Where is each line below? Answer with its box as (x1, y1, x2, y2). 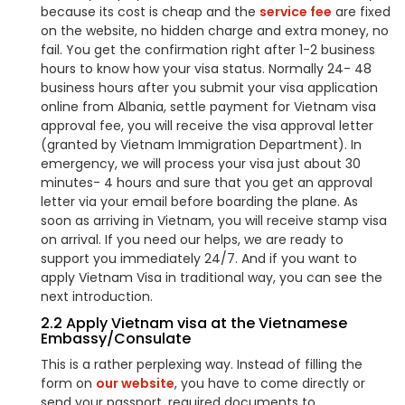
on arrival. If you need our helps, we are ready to (41, 231, 344, 249)
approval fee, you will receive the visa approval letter (41, 117, 373, 135)
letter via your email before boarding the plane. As (41, 193, 358, 211)
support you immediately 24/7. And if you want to (41, 250, 357, 268)
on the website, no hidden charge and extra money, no (41, 22, 389, 40)
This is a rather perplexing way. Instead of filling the (41, 355, 363, 373)
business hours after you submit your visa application (41, 79, 378, 97)
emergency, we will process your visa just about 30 (41, 155, 361, 173)
